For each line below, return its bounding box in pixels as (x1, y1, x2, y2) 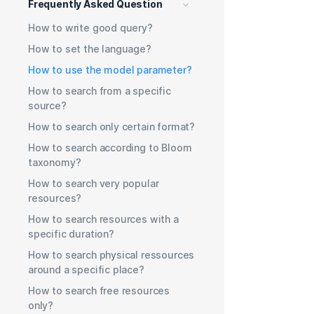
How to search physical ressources (28, 248, 195, 261)
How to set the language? (28, 42, 151, 55)
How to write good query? (28, 21, 153, 34)
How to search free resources (28, 284, 170, 296)
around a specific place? (28, 263, 144, 275)
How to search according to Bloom (28, 141, 192, 153)
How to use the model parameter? (28, 63, 192, 76)
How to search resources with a (28, 212, 179, 225)
